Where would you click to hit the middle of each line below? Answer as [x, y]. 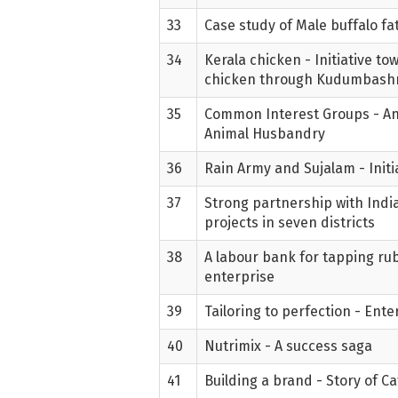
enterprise [240, 276]
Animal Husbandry [265, 133]
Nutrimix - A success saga [289, 346]
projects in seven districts [290, 222]
